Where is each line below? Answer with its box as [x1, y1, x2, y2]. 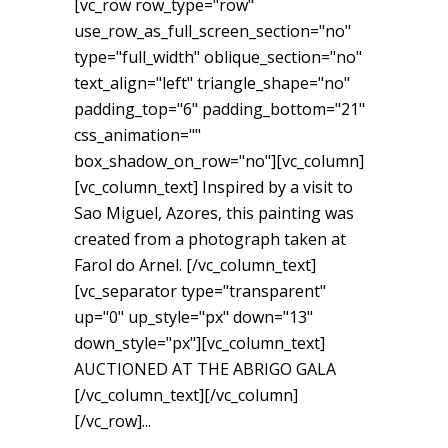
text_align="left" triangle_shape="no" [74, 71, 350, 94]
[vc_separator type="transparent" [74, 279, 326, 302]
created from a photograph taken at [74, 227, 346, 250]
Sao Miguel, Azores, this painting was [74, 201, 354, 224]
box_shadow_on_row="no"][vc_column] [74, 149, 364, 172]
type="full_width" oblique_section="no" [74, 45, 362, 68]
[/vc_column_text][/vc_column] [74, 383, 298, 406]
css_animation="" [74, 123, 201, 146]
